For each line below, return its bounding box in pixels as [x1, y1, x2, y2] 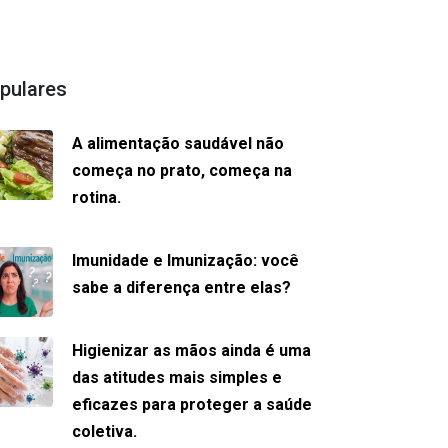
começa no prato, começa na [72, 161, 293, 180]
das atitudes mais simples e [72, 368, 283, 387]
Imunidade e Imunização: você [72, 251, 300, 270]
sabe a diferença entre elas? [72, 278, 292, 297]
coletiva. [72, 422, 138, 441]
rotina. [72, 188, 122, 207]
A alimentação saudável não [72, 134, 285, 153]
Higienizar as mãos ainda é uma [72, 341, 312, 360]
